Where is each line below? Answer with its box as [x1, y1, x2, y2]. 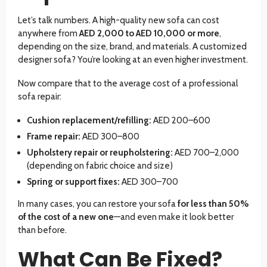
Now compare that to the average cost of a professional [18, 78, 238, 89]
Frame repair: [27, 131, 80, 142]
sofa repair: [18, 91, 61, 103]
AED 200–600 [151, 115, 210, 126]
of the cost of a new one [18, 212, 114, 223]
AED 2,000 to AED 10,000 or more [79, 28, 219, 39]
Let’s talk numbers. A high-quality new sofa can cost [18, 15, 219, 26]
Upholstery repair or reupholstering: [27, 147, 173, 159]
